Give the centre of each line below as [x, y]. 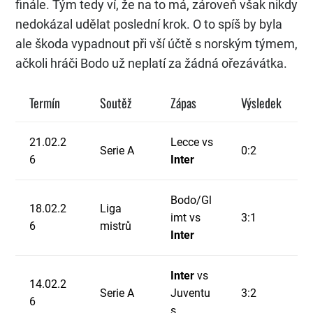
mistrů [116, 226]
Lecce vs [192, 143]
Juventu [190, 293]
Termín [45, 103]
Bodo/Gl [191, 201]
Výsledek [261, 103]
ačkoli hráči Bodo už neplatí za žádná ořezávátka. [151, 64]
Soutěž [116, 103]
